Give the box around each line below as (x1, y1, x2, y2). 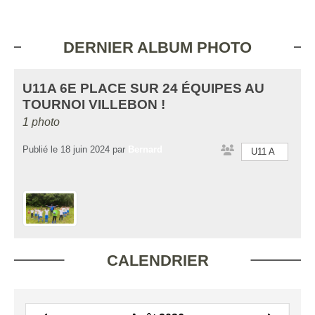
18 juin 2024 (60, 145, 110, 155)
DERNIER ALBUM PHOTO (63, 39, 252, 56)
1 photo (22, 116, 60, 128)
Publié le (22, 145, 60, 155)
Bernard (128, 145, 162, 155)
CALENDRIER (106, 252, 209, 270)
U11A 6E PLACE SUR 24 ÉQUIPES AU (22, 81, 264, 96)
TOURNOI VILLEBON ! (22, 97, 165, 112)
